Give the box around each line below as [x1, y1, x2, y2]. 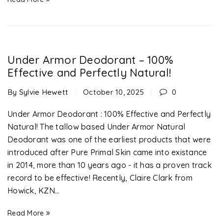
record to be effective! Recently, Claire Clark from [7, 173, 192, 183]
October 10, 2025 [83, 87, 144, 97]
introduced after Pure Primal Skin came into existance [7, 147, 207, 157]
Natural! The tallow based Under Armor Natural [7, 122, 186, 132]
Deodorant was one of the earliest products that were [7, 135, 211, 144]
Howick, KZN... [7, 186, 60, 195]
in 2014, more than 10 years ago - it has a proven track [7, 160, 212, 170]
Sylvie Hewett [19, 87, 68, 97]
